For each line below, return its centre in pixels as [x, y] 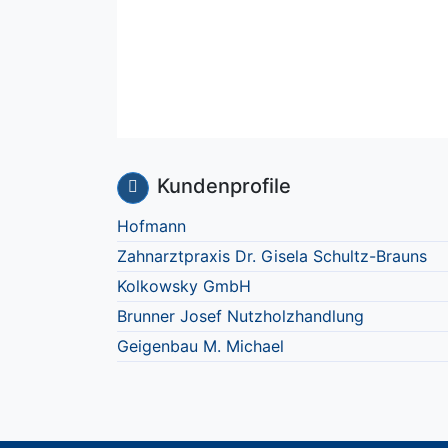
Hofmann [151, 225]
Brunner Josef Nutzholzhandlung [240, 315]
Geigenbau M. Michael [200, 345]
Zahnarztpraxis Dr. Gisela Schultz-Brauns [272, 255]
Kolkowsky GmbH [184, 285]
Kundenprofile [224, 186]
